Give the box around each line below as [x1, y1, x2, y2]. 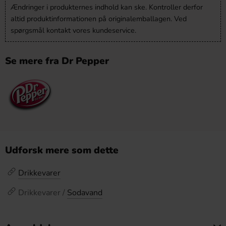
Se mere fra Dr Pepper [5, 54, 109, 68]
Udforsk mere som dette [5, 144, 119, 157]
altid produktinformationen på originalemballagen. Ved [11, 14, 187, 24]
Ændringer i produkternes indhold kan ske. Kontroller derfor [11, 2, 203, 12]
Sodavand [67, 187, 102, 198]
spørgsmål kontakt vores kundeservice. [11, 25, 136, 35]
